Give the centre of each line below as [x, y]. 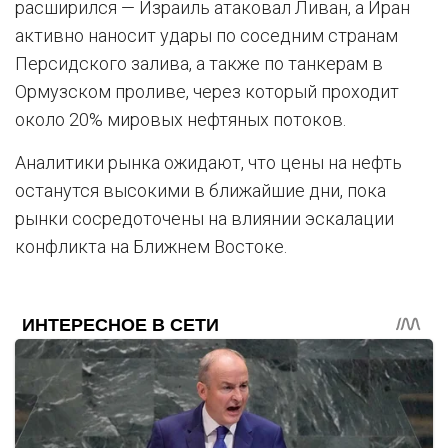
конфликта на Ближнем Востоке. [151, 246]
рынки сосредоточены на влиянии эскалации [204, 218]
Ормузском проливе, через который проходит [207, 91]
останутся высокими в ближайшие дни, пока [200, 190]
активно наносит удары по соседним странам [206, 35]
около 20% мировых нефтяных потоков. [180, 119]
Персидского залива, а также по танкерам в [199, 63]
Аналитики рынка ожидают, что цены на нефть [208, 162]
